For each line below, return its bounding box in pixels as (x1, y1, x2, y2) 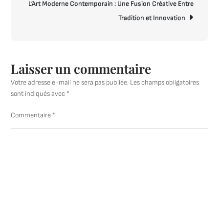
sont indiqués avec (11, 89, 67, 98)
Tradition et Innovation (118, 14, 185, 22)
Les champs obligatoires (130, 78, 199, 87)
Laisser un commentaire (11, 60, 152, 77)
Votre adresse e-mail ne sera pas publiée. (11, 78, 129, 87)
